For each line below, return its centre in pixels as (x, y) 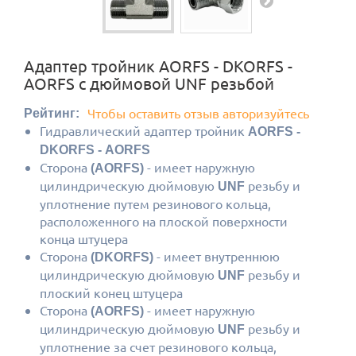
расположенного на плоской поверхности (164, 221)
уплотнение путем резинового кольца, (155, 203)
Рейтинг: (52, 113)
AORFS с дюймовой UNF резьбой (149, 83)
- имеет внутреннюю (217, 256)
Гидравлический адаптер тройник (144, 130)
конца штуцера (84, 238)
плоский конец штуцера (111, 292)
